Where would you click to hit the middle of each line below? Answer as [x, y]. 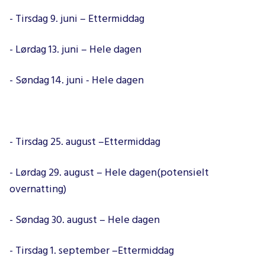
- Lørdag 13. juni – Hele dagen [75, 50]
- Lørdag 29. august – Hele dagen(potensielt [109, 173]
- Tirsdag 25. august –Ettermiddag [85, 142]
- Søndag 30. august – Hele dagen [85, 220]
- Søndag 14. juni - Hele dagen [77, 80]
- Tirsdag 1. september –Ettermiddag [92, 251]
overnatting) [38, 189]
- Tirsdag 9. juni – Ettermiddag [77, 19]
